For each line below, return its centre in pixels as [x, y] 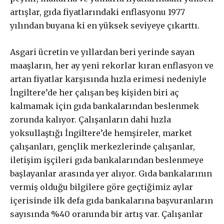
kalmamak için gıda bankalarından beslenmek [104, 106]
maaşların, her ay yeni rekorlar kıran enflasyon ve [112, 65]
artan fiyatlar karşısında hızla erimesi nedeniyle [108, 79]
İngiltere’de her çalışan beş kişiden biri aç [94, 92]
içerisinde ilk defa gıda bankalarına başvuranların [111, 200]
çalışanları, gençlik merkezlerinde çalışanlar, [102, 146]
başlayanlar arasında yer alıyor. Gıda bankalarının [111, 173]
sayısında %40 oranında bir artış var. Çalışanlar [106, 214]
